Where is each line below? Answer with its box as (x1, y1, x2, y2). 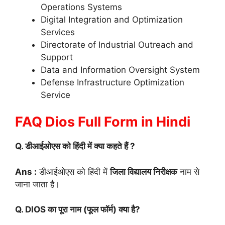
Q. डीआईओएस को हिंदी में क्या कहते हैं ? (15, 141, 135, 152)
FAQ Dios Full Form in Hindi (15, 114, 190, 131)
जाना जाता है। (15, 179, 60, 189)
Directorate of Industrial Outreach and (41, 39, 193, 50)
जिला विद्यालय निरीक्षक (110, 166, 177, 177)
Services (41, 27, 75, 37)
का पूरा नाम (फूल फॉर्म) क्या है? (46, 204, 140, 215)
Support (41, 52, 73, 62)
